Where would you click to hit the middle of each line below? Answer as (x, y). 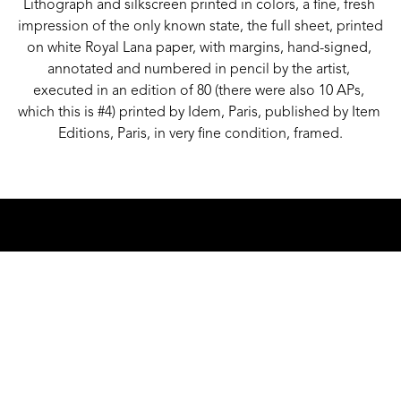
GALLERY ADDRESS (200, 378)
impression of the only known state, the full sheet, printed (200, 26)
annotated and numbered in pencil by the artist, (199, 69)
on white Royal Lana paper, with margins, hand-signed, (199, 48)
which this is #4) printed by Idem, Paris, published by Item (199, 112)
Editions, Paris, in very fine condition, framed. (200, 134)
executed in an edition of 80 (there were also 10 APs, (199, 91)
